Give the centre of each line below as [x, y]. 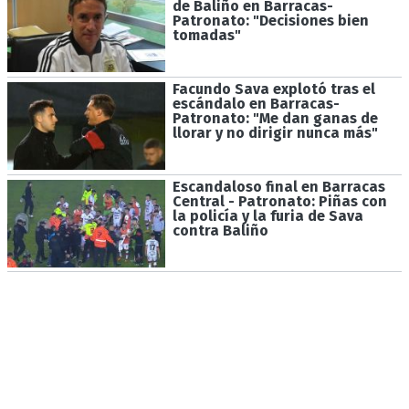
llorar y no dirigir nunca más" [275, 133]
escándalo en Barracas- [256, 104]
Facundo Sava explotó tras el [273, 89]
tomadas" [206, 36]
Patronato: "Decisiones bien [270, 21]
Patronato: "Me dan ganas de [275, 119]
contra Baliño [220, 230]
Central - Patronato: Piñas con [279, 201]
